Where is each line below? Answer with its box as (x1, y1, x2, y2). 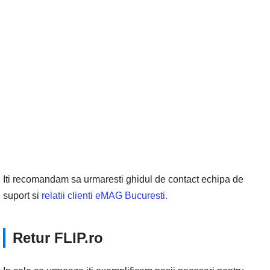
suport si (3, 190, 42, 201)
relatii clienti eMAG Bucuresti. (42, 190, 168, 201)
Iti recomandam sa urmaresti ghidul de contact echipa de (3, 174, 243, 185)
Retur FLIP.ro (13, 230, 103, 246)
